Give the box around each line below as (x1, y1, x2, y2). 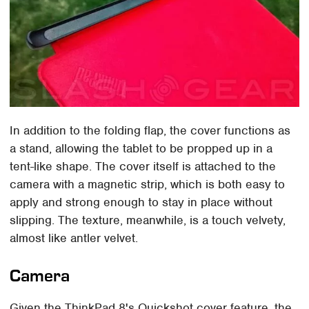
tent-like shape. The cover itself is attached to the (10, 159, 277, 175)
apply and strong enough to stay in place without (10, 195, 273, 210)
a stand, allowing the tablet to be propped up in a (10, 141, 273, 157)
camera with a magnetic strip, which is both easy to (10, 177, 286, 192)
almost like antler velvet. (10, 230, 139, 246)
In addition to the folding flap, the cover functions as (10, 123, 291, 139)
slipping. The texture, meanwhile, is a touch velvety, (10, 212, 286, 228)
